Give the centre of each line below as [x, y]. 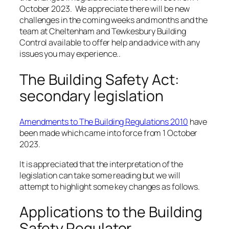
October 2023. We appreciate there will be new [105, 8]
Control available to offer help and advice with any [110, 42]
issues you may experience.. [71, 53]
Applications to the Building [111, 212]
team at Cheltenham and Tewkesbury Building [103, 31]
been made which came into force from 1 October [109, 133]
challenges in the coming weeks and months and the [114, 20]
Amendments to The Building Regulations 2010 [104, 122]
